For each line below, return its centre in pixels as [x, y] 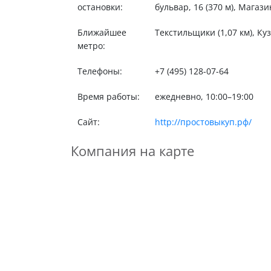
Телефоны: [100, 71]
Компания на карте [132, 151]
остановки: [100, 7]
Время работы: [108, 96]
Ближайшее [102, 32]
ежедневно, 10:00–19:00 [204, 96]
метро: [91, 46]
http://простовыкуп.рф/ [203, 122]
